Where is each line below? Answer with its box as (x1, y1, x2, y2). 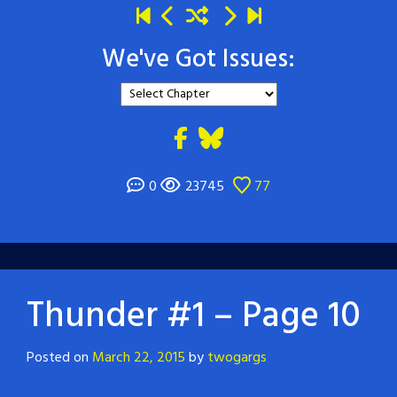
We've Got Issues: (102, 39, 295, 80)
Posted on (27, 346, 92, 370)
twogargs (207, 346, 267, 370)
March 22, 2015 (92, 346, 185, 370)
